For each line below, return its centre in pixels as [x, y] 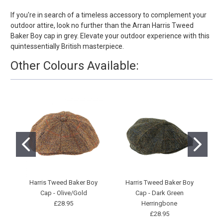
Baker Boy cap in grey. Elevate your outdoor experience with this [110, 36]
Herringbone [160, 204]
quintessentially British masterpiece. [67, 46]
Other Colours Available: [75, 65]
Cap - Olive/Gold [63, 193]
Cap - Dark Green [159, 193]
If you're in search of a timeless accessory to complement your [109, 15]
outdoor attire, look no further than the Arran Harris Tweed [102, 25]
